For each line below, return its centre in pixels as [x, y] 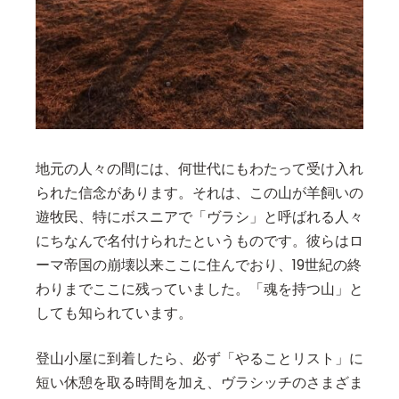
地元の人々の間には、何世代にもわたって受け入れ [199, 169]
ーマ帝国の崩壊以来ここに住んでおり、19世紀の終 [199, 265]
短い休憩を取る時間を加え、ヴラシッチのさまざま [199, 383]
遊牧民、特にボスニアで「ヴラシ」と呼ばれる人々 [199, 217]
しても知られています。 [114, 313]
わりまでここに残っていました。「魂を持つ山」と [199, 289]
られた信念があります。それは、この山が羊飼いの [199, 193]
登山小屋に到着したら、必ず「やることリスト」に [199, 359]
